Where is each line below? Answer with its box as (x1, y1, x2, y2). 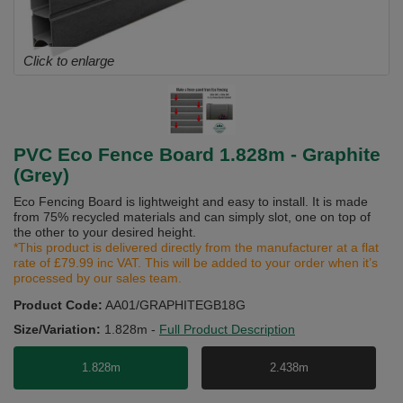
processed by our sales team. (13, 271, 182, 286)
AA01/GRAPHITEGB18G (105, 298, 246, 313)
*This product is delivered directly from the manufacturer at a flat (13, 240, 379, 255)
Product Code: (13, 298, 103, 313)
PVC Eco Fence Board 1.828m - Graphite (13, 144, 381, 166)
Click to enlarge (23, 53, 114, 68)
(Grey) (13, 165, 69, 186)
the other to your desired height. (13, 225, 196, 240)
